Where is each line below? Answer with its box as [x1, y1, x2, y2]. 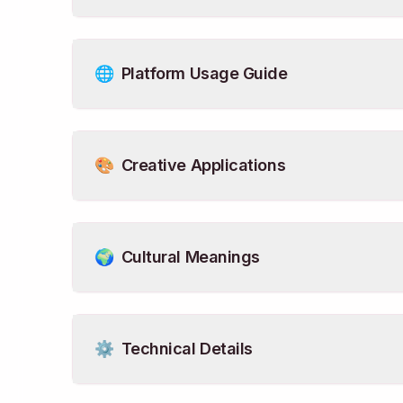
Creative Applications [121, 156, 286, 175]
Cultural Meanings [121, 247, 260, 266]
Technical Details [121, 339, 253, 358]
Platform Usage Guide [121, 64, 288, 83]
